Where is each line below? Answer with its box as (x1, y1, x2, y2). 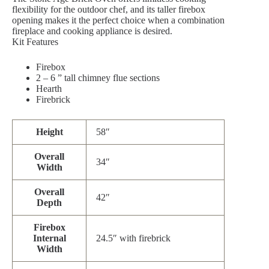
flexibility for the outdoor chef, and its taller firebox (12, 4, 205, 15)
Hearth (36, 83, 62, 94)
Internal (32, 233, 66, 244)
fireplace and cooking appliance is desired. (12, 26, 172, 37)
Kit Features (12, 37, 58, 47)
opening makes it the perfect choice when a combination (12, 15, 225, 26)
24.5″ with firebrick (96, 233, 171, 244)
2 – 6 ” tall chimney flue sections (36, 73, 160, 83)
